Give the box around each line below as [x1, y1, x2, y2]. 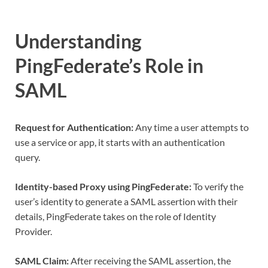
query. [15, 151, 42, 163]
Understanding [15, 29, 142, 53]
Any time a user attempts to [135, 121, 249, 133]
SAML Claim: [15, 254, 71, 266]
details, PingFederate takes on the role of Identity [15, 210, 216, 222]
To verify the [193, 180, 243, 192]
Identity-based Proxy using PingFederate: [15, 180, 193, 192]
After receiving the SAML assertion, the [71, 254, 231, 266]
